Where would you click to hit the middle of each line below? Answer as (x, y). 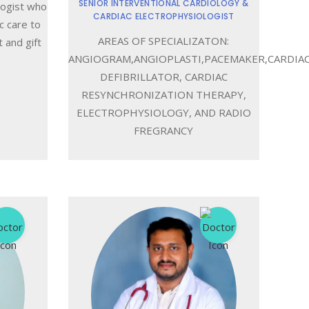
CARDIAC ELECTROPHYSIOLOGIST (163, 16)
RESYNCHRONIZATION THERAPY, (163, 94)
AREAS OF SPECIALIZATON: (164, 40)
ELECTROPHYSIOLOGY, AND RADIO (163, 112)
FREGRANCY (164, 130)
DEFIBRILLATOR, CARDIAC (163, 76)
